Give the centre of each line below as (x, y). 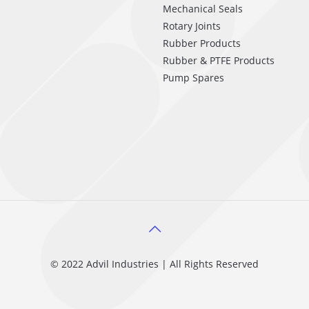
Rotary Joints (192, 26)
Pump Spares (193, 78)
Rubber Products (202, 43)
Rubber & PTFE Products (219, 60)
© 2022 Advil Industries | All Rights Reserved (154, 264)
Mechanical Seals (203, 9)
